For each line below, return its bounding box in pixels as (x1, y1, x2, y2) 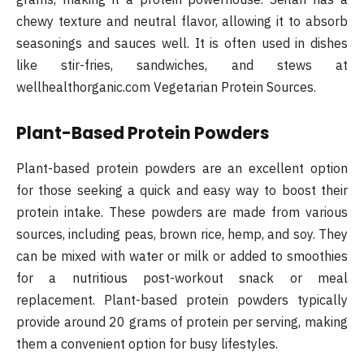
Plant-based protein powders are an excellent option (16, 159, 348, 176)
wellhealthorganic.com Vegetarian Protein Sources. (16, 78, 316, 95)
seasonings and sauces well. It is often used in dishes (16, 34, 348, 51)
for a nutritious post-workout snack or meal (16, 269, 348, 286)
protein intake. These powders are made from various (16, 203, 348, 220)
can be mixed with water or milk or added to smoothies (16, 247, 348, 264)
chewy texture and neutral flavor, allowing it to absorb (16, 12, 348, 29)
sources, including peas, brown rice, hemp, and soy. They (16, 225, 348, 242)
